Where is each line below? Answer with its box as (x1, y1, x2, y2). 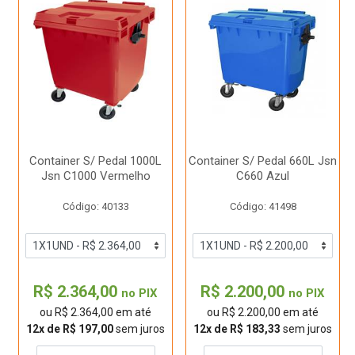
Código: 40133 (62, 200, 129, 212)
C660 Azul (236, 169, 289, 183)
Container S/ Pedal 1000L (29, 154, 162, 168)
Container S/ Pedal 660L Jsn (189, 154, 337, 168)
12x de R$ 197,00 (26, 323, 113, 335)
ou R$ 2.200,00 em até (207, 306, 319, 319)
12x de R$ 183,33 (193, 323, 281, 335)
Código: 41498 (229, 200, 296, 212)
